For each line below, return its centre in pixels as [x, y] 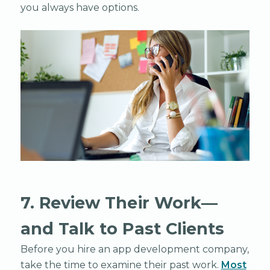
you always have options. [80, 7]
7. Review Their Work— [119, 202]
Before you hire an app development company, [134, 249]
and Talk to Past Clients [122, 228]
